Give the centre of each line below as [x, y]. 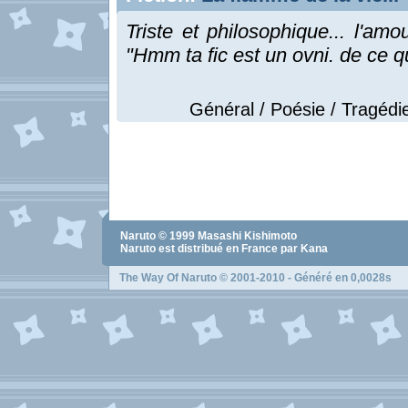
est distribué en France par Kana [242, 249]
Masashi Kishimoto [247, 236]
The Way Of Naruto [168, 278]
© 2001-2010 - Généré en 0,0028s [304, 278]
